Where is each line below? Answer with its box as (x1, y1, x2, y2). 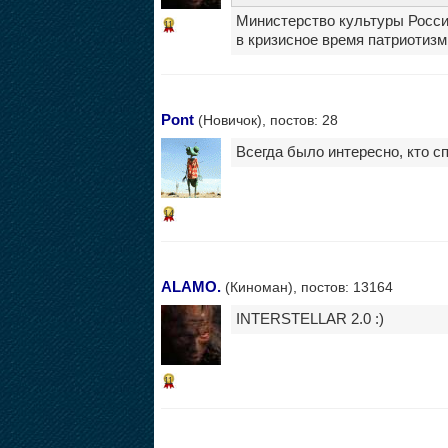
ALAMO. (160, 277, 221, 295)
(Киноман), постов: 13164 (220, 278, 393, 295)
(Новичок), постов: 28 (193, 111, 338, 128)
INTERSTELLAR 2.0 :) (235, 310, 384, 327)
